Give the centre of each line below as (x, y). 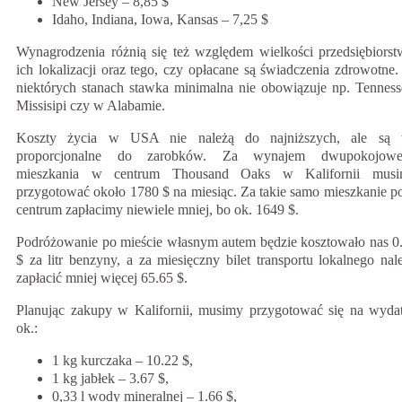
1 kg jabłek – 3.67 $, (110, 378)
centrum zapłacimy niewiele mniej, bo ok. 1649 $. (157, 209)
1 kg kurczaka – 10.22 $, (122, 360)
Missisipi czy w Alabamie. (91, 105)
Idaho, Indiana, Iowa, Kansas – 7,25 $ (160, 19)
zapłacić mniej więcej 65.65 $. (102, 277)
